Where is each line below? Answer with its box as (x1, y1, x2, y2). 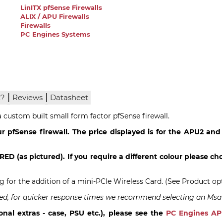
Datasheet (50, 93, 89, 102)
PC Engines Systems (20, 31, 91, 39)
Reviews (12, 93, 43, 102)
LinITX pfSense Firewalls (20, 4, 103, 12)
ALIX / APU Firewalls (20, 13, 90, 21)
